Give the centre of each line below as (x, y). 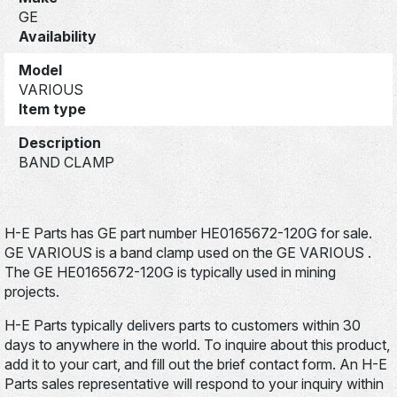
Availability (58, 36)
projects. (32, 291)
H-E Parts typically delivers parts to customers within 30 (183, 325)
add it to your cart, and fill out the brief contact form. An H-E (196, 364)
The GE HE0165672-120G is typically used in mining (170, 272)
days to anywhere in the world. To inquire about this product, (197, 344)
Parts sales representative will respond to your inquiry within (194, 383)
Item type (52, 109)
